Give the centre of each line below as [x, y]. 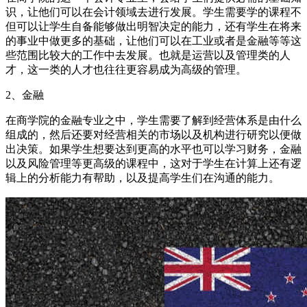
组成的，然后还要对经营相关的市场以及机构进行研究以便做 [153, 134]
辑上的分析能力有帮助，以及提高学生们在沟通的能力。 [143, 177]
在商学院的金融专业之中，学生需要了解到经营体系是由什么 [153, 120]
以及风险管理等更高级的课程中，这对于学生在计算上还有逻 [153, 163]
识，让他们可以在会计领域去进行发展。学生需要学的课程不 [153, 12]
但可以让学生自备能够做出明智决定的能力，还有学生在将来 [153, 26]
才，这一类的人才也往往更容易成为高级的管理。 [126, 69]
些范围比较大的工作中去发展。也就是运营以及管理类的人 [148, 55]
